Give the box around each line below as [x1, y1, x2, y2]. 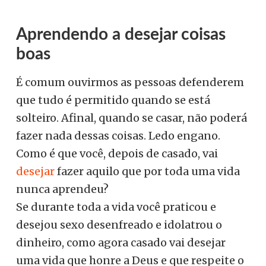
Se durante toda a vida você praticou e [16, 200, 216, 214]
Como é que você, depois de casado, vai [16, 147, 218, 161]
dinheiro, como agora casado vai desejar [16, 236, 226, 250]
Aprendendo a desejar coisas [16, 26, 226, 43]
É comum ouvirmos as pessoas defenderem [16, 75, 244, 90]
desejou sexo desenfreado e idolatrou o [16, 218, 222, 232]
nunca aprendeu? [16, 182, 109, 197]
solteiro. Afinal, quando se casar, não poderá [16, 111, 247, 125]
